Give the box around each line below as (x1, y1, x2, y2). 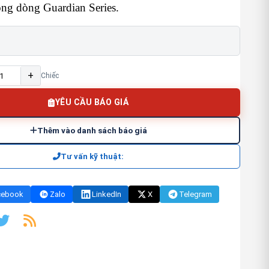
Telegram (179, 190, 212, 199)
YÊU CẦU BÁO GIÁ (55, 97, 128, 107)
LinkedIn (92, 190, 121, 199)
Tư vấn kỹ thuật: (61, 152, 124, 161)
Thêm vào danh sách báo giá (37, 125, 147, 135)
